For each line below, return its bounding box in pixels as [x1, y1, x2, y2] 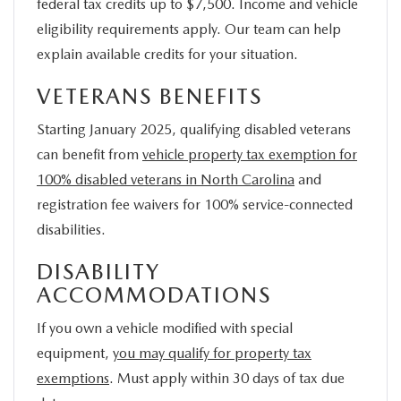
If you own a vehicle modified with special [37, 319, 293, 337]
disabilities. [37, 220, 106, 238]
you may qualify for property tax [113, 344, 311, 362]
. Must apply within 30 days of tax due [109, 369, 345, 387]
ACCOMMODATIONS [37, 281, 271, 308]
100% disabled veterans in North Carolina [37, 170, 294, 188]
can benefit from [37, 145, 142, 163]
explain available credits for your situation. [37, 45, 298, 63]
